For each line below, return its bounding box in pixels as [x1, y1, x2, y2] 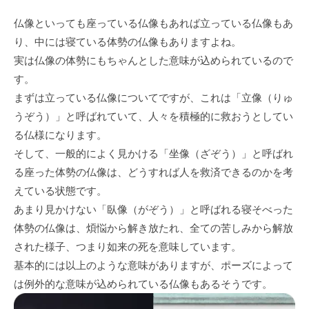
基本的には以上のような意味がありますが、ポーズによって [14, 259, 293, 271]
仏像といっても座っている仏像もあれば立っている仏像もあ [14, 17, 293, 29]
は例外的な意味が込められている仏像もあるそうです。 [14, 277, 272, 290]
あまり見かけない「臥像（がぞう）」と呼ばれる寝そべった [14, 203, 293, 215]
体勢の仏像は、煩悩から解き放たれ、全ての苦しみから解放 [14, 221, 293, 234]
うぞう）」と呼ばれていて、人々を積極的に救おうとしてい [14, 110, 293, 122]
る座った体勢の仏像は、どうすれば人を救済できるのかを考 [14, 166, 293, 178]
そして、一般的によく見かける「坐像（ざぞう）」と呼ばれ [14, 147, 293, 159]
